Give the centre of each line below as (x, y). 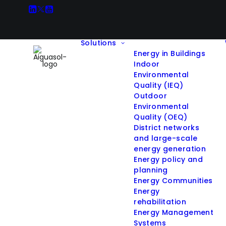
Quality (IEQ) (159, 85)
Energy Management (174, 212)
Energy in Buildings (170, 53)
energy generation (170, 149)
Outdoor (151, 96)
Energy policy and (168, 159)
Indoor (147, 64)
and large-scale (166, 138)
